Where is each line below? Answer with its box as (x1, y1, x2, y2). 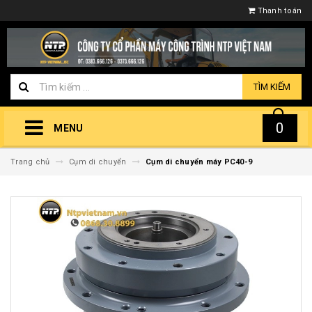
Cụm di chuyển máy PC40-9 (146, 157, 252, 167)
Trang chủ (10, 157, 50, 167)
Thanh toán (257, 6, 302, 15)
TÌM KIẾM (253, 81, 290, 93)
